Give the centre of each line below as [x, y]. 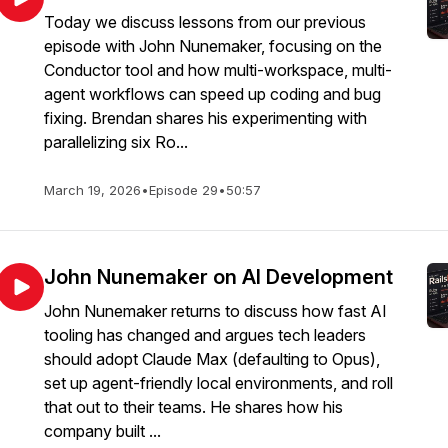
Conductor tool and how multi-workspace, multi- [218, 70]
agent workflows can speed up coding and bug [212, 94]
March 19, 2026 [92, 190]
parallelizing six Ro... [116, 142]
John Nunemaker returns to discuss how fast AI [215, 311]
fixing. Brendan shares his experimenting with [205, 118]
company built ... [102, 431]
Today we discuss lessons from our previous [205, 22]
